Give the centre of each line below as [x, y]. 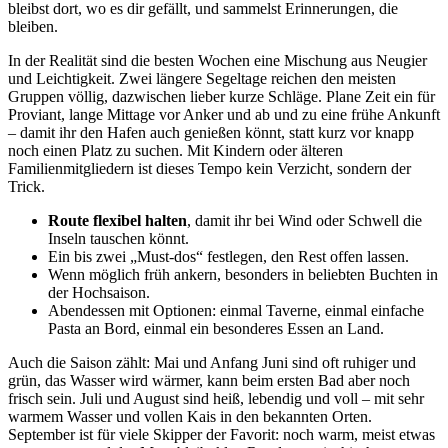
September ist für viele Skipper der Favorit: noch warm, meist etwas [221, 435]
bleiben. [33, 27]
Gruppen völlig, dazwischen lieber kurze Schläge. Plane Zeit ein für [221, 97]
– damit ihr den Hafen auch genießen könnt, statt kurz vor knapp [211, 133]
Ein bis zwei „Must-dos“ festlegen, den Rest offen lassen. [228, 257]
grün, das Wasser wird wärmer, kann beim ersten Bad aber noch [209, 381]
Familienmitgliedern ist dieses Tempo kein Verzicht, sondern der [209, 169]
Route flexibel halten [117, 221]
